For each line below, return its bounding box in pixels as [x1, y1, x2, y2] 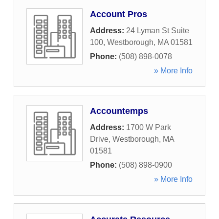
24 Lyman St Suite [126, 26, 189, 35]
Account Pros [90, 9, 147, 19]
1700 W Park [126, 123, 171, 131]
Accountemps [90, 106, 148, 116]
